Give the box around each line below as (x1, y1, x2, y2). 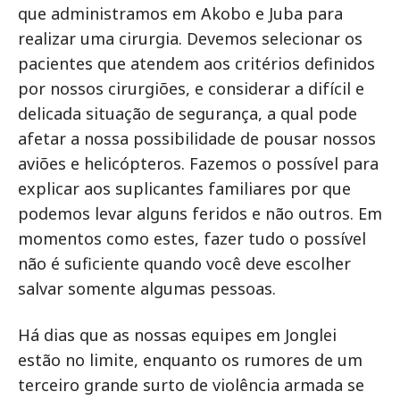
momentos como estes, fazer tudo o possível (18, 228, 366, 249)
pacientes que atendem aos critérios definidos (18, 53, 375, 74)
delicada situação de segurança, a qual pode (18, 103, 357, 124)
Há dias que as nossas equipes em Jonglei (18, 324, 337, 346)
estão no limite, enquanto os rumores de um (18, 349, 362, 371)
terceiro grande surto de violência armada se (18, 374, 364, 396)
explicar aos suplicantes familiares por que (18, 178, 351, 199)
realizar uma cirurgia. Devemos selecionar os (18, 28, 362, 49)
